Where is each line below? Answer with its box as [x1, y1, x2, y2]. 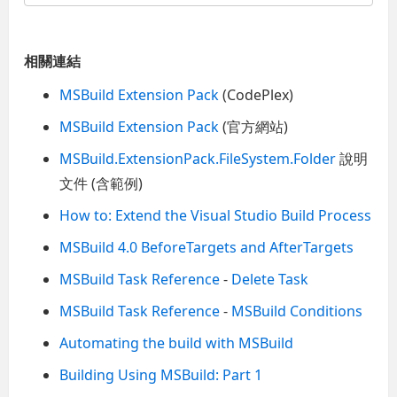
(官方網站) [219, 116, 289, 136]
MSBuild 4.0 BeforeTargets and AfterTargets [59, 237, 354, 257]
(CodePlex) [219, 84, 294, 105]
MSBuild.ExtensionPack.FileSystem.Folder [59, 148, 337, 168]
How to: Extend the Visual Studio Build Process [59, 205, 372, 225]
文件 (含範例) [59, 173, 144, 193]
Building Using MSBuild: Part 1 [59, 364, 263, 385]
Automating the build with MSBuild [59, 332, 294, 353]
